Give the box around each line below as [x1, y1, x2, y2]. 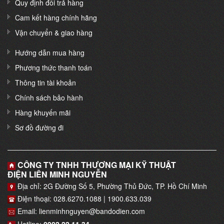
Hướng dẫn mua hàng [15, 47, 84, 57]
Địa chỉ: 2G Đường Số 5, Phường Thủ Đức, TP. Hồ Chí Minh [15, 180, 207, 191]
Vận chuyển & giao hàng [15, 27, 92, 37]
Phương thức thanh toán [15, 62, 92, 72]
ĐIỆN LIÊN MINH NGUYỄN [7, 168, 107, 180]
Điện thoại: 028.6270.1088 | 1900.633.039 [15, 193, 153, 203]
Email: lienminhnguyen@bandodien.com [15, 206, 145, 216]
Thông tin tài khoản [15, 77, 76, 87]
